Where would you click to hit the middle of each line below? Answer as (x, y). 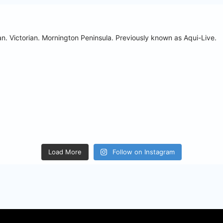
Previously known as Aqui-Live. (165, 37)
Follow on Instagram (144, 152)
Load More (65, 152)
